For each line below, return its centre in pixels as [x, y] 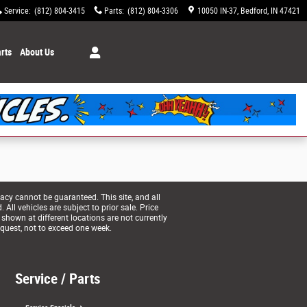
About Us [37, 52]
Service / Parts [58, 279]
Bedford [254, 11]
